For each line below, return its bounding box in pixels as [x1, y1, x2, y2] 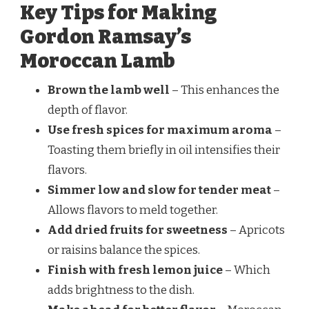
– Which [223, 263, 270, 278]
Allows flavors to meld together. [48, 203, 218, 218]
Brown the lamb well [48, 83, 170, 98]
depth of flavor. [48, 103, 128, 118]
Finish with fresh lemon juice [48, 263, 223, 278]
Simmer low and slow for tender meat [48, 183, 271, 198]
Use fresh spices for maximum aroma [48, 123, 272, 138]
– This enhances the [170, 83, 279, 98]
